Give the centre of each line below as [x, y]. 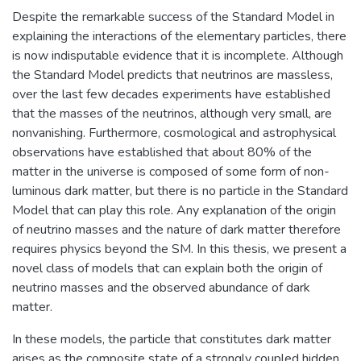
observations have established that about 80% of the [162, 152]
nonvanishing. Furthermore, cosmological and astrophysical [174, 133]
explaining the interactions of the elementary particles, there [179, 36]
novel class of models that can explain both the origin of [167, 268]
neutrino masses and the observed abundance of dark [161, 287]
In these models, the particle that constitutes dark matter [172, 339]
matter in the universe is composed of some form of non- [171, 171]
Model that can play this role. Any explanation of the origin [174, 210]
